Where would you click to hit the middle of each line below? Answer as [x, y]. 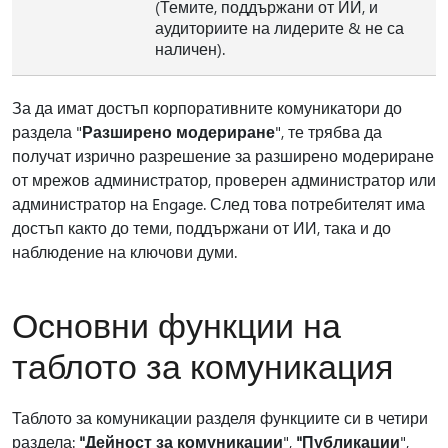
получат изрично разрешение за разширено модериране [223, 156]
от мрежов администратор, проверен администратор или [224, 180]
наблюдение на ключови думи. [124, 252]
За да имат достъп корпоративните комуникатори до [207, 108]
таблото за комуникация [202, 365]
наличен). [190, 49]
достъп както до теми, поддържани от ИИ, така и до [201, 228]
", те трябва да [328, 132]
